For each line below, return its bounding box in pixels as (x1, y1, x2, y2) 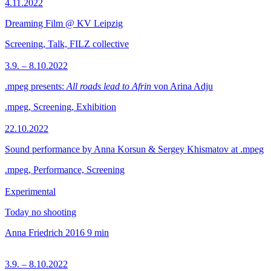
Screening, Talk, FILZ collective (5, 39, 129, 49)
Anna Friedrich (5, 227, 63, 238)
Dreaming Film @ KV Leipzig (5, 18, 123, 28)
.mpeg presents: (5, 81, 67, 91)
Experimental (5, 186, 56, 197)
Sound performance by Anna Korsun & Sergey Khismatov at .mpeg (5, 144, 264, 154)
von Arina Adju (151, 81, 213, 91)
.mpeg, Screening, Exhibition (5, 102, 116, 112)
